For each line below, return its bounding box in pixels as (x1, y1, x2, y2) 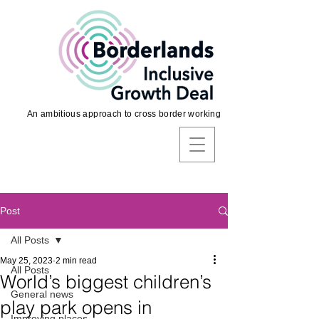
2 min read (56, 256, 97, 266)
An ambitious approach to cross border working (26, 109, 221, 119)
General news (11, 288, 73, 300)
